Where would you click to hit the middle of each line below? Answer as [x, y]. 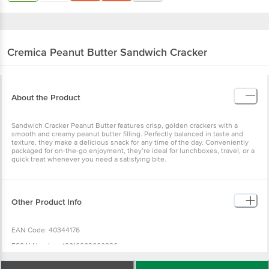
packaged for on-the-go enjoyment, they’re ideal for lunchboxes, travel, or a [133, 151]
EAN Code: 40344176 [46, 230]
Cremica [27, 52]
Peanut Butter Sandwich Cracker [128, 52]
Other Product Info [47, 202]
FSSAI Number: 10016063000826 [65, 246]
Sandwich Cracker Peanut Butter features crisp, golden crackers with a [125, 125]
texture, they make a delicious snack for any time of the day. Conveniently [130, 142]
